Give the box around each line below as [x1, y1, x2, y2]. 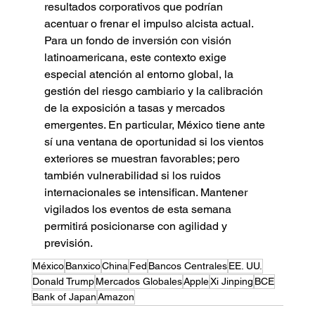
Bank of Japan [32, 290, 96, 302]
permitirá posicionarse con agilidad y [44, 219, 230, 233]
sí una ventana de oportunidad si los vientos [44, 134, 266, 148]
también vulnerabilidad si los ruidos [44, 168, 224, 182]
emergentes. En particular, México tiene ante [44, 117, 268, 131]
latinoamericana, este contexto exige [44, 50, 229, 64]
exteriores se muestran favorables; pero [44, 151, 243, 165]
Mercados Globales [95, 275, 182, 287]
